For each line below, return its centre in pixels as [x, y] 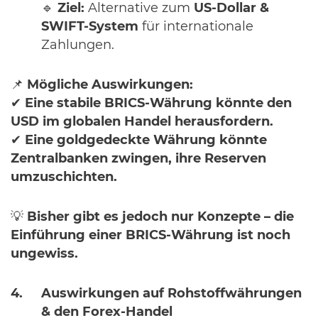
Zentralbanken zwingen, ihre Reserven [138, 159]
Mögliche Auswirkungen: [110, 85]
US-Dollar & [231, 9]
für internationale [196, 27]
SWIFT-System [90, 27]
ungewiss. [44, 254]
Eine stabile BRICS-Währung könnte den [158, 104]
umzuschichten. [64, 177]
